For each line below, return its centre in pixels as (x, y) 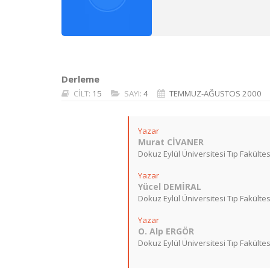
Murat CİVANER (171, 142)
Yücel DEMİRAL (170, 187)
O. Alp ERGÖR (166, 231)
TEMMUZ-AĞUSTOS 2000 (215, 93)
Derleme (80, 79)
